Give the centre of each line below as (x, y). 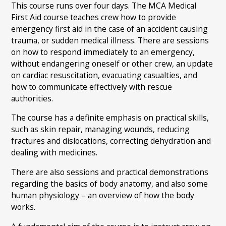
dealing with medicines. (54, 153)
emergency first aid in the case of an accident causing (110, 29)
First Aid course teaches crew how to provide (94, 17)
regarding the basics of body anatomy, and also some (110, 184)
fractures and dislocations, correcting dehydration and (111, 141)
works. (23, 207)
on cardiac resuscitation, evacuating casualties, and (104, 75)
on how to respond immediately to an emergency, (103, 52)
